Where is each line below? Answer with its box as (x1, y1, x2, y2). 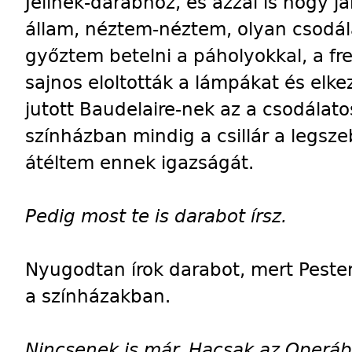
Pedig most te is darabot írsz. (25, 204, 287, 227)
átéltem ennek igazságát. (25, 151, 254, 174)
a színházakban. (25, 284, 170, 307)
